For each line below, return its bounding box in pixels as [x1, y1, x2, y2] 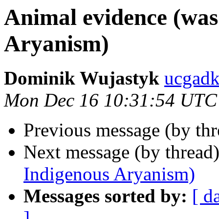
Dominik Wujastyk [4, 67, 159, 89]
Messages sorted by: [23, 185, 187, 207]
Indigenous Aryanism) [23, 163, 195, 185]
